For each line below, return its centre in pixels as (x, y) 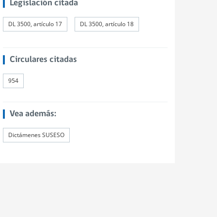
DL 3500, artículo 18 (107, 24)
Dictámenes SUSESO (36, 135)
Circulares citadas (43, 60)
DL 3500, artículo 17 (35, 24)
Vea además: (33, 114)
